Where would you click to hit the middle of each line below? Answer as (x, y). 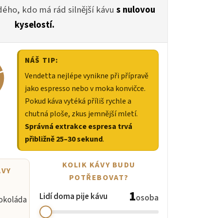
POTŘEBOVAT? (99, 178)
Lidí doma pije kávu (73, 197)
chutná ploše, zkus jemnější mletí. (81, 114)
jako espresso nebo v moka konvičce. (85, 89)
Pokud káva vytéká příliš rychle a (78, 101)
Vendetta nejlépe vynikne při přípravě (87, 76)
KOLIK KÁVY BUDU (99, 165)
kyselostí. (34, 25)
